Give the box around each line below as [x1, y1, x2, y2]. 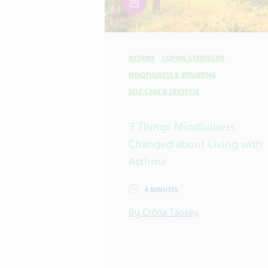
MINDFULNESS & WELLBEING [129, 71, 216, 79]
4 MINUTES [144, 185, 178, 194]
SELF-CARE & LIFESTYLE [129, 87, 199, 96]
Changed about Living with [129, 136, 263, 151]
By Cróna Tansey [129, 206, 199, 218]
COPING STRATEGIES [162, 54, 224, 62]
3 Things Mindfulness [129, 119, 235, 133]
